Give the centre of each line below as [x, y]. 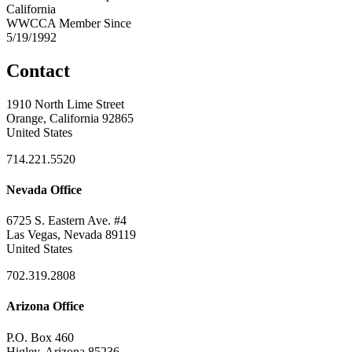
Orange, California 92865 [70, 118]
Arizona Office [45, 306]
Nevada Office [44, 189]
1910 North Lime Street [65, 104]
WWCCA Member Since [69, 23]
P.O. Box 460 [40, 337]
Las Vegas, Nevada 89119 [71, 235]
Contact [38, 70]
